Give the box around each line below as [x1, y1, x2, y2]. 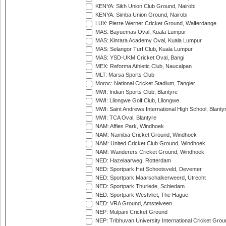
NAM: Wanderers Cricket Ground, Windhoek [94, 149, 204, 155]
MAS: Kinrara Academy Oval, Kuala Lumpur [94, 37, 202, 44]
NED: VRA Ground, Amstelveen [94, 200, 172, 207]
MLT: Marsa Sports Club [94, 72, 154, 78]
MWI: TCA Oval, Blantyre [94, 115, 156, 121]
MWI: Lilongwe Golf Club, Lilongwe [94, 97, 179, 104]
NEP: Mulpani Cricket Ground [94, 209, 167, 215]
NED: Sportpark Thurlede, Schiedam [94, 183, 185, 190]
